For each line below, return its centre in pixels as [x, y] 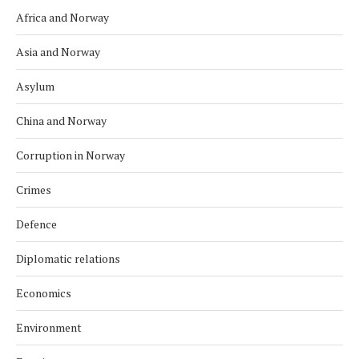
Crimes [34, 190]
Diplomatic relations [68, 259]
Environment [49, 328]
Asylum [35, 87]
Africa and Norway [63, 18]
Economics [44, 293]
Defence [36, 224]
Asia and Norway [58, 52]
